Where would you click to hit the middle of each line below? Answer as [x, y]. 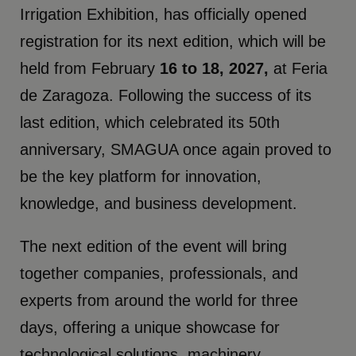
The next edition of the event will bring [154, 246]
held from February [90, 68]
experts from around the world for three [159, 300]
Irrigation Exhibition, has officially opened [164, 14]
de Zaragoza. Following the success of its [166, 95]
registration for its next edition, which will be [173, 41]
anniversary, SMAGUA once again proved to [176, 149]
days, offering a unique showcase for [150, 327]
